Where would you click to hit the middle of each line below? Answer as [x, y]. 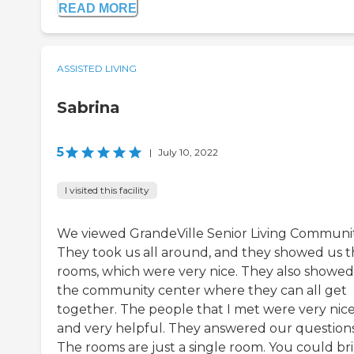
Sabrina [88, 108]
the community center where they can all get [202, 291]
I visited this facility [107, 190]
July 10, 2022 [188, 153]
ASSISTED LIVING [97, 69]
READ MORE [98, 9]
